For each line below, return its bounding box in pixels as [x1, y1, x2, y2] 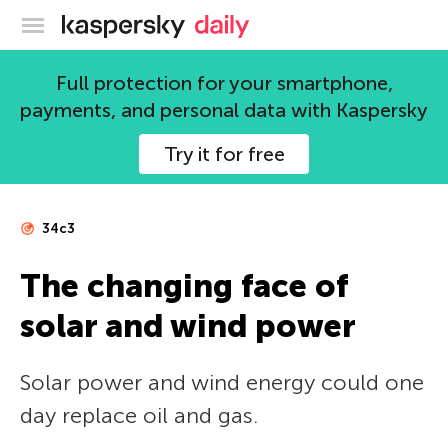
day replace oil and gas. [20, 402, 258, 429]
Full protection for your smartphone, [55, 71, 393, 95]
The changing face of [20, 267, 347, 305]
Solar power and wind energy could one [20, 369, 424, 396]
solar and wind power [20, 307, 356, 345]
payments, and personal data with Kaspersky [20, 98, 428, 122]
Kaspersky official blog [185, 12, 346, 32]
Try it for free [163, 142, 285, 166]
